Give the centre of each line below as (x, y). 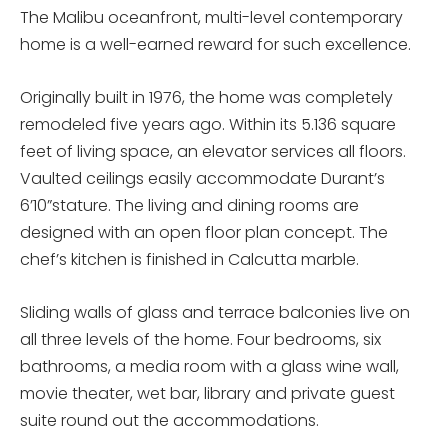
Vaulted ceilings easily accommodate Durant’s (202, 178)
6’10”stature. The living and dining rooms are (189, 205)
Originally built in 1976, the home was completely (206, 97)
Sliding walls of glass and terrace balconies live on (215, 312)
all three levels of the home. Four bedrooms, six (200, 339)
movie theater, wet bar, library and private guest (207, 393)
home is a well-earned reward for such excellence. (215, 44)
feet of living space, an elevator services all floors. (213, 151)
